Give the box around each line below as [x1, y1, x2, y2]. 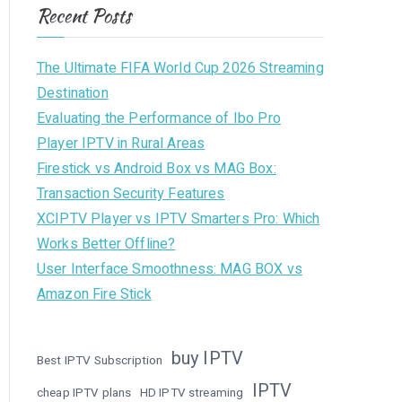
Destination [37, 83, 109, 104]
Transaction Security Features [37, 183, 225, 205]
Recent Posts [37, 3, 131, 29]
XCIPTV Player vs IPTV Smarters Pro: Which [37, 208, 320, 230]
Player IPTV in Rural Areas [37, 133, 205, 154]
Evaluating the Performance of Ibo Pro [37, 108, 281, 129]
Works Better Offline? [37, 233, 176, 255]
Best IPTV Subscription [37, 352, 163, 370]
